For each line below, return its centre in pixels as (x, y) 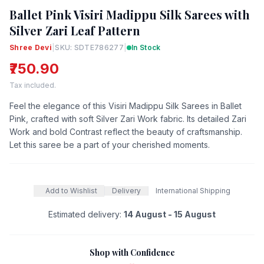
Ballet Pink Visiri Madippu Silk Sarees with (130, 14)
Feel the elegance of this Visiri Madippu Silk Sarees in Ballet (126, 105)
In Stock (146, 47)
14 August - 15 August (170, 214)
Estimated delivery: (86, 214)
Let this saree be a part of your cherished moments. (110, 144)
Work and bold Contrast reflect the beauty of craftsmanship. (126, 131)
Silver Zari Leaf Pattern (75, 30)
